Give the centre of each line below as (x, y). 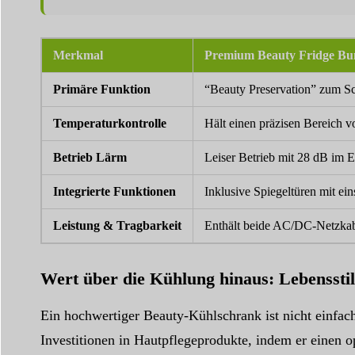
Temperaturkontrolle (109, 123)
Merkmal (78, 55)
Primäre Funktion (101, 89)
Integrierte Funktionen (114, 191)
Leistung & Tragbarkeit (117, 225)
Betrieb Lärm (90, 157)
